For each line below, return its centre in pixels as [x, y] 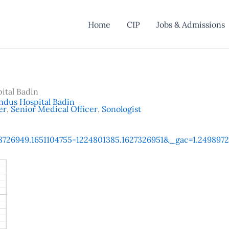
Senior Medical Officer [54, 109]
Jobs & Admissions [190, 24]
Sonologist [121, 109]
